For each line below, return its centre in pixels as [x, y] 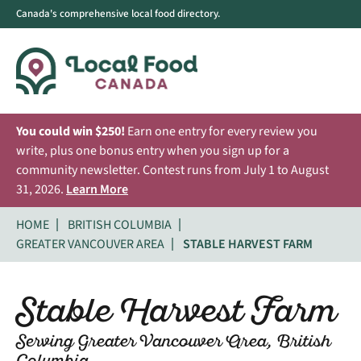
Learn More [97, 189]
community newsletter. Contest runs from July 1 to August [172, 170]
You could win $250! [71, 131]
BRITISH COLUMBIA [120, 224]
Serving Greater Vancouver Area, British [173, 342]
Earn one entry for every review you [221, 131]
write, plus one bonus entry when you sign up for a [153, 150]
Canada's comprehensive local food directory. [118, 14]
